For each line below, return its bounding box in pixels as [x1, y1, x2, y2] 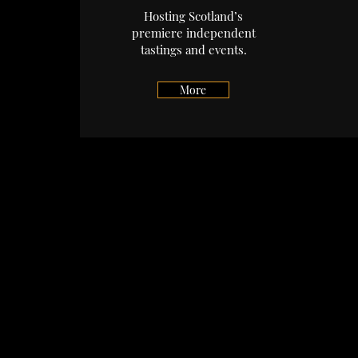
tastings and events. [140, 42, 247, 58]
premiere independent [131, 25, 256, 41]
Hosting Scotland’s [144, 8, 244, 24]
